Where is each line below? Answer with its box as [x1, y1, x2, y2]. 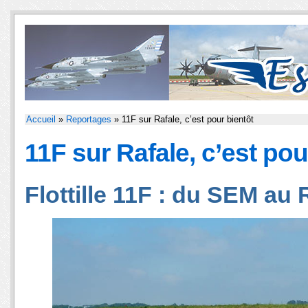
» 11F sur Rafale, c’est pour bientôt [111, 114, 254, 124]
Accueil [26, 114, 56, 124]
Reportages [66, 114, 111, 124]
